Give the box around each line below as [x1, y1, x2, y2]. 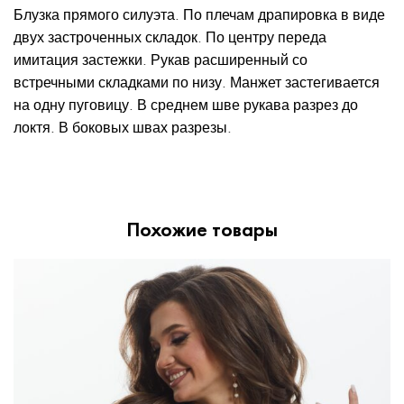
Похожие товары [126, 217, 278, 243]
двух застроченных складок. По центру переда [14, 27, 326, 46]
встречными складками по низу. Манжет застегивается [14, 72, 380, 91]
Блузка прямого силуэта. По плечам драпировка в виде [14, 5, 385, 23]
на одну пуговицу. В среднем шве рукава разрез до [14, 95, 358, 114]
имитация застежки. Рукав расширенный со [14, 50, 308, 69]
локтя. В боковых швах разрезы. [14, 117, 232, 136]
